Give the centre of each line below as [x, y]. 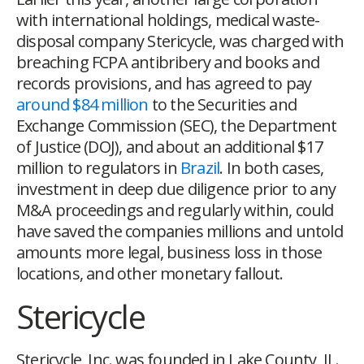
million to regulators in [98, 168]
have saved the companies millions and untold [180, 232]
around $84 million [82, 105]
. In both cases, [272, 168]
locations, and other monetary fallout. [150, 274]
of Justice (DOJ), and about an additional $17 [170, 147]
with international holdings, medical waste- [168, 20]
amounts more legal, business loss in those [169, 253]
